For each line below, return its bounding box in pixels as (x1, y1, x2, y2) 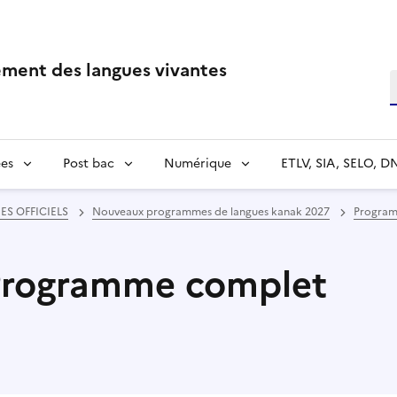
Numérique (164, 154, 231, 173)
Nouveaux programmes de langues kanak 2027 (92, 204, 330, 220)
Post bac (63, 154, 114, 173)
